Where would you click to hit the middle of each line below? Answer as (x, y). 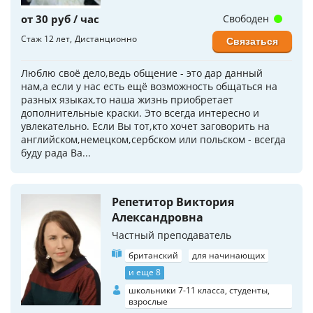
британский (153, 255)
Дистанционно (106, 38)
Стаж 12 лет (45, 38)
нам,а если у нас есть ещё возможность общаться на (149, 86)
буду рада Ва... (56, 152)
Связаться (252, 41)
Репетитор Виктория (173, 202)
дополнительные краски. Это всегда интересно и (140, 112)
